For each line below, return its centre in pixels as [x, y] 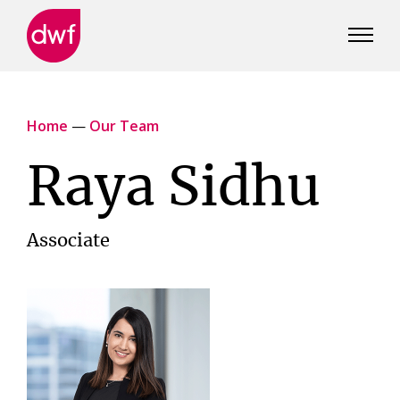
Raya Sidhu [174, 189]
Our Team [124, 126]
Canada [51, 96]
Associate [68, 241]
